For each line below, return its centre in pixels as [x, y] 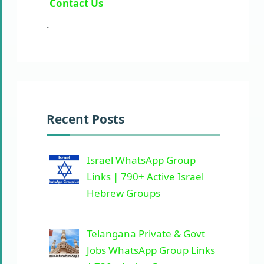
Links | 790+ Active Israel [145, 176]
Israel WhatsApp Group [141, 160]
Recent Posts [85, 119]
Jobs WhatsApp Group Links [151, 250]
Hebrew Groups [123, 193]
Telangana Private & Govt [146, 234]
